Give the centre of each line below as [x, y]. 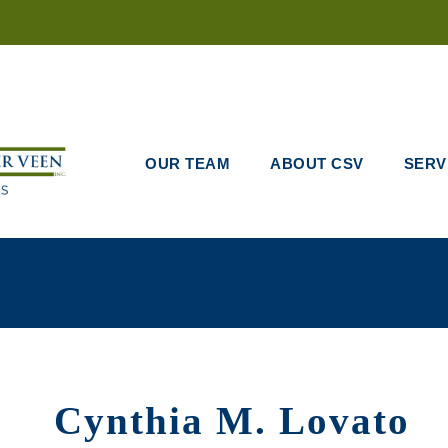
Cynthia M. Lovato [231, 420]
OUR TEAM [187, 163]
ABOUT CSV [317, 163]
